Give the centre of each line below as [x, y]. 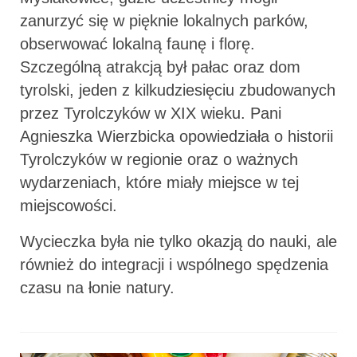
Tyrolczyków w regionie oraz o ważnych [159, 159]
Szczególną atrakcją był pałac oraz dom [160, 67]
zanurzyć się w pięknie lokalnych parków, [164, 20]
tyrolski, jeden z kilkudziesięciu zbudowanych [178, 90]
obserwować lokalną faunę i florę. [137, 43]
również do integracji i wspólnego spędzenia [174, 264]
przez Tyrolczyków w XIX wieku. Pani [151, 113]
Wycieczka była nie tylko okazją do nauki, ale [178, 241]
